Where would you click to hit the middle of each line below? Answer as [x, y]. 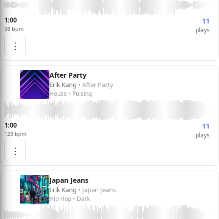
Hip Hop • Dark [70, 199]
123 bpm [15, 134]
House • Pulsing [71, 94]
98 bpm [14, 29]
